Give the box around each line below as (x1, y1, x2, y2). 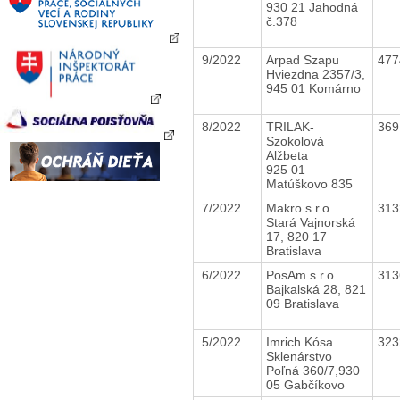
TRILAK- (265, 119, 314, 134)
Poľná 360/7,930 (265, 362, 360, 378)
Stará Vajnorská (265, 214, 355, 229)
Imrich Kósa (265, 334, 333, 349)
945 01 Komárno (265, 80, 361, 96)
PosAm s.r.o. (265, 267, 341, 282)
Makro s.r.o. (265, 200, 337, 215)
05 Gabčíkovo (265, 377, 345, 392)
